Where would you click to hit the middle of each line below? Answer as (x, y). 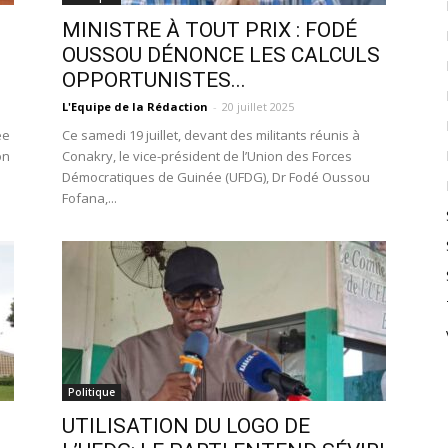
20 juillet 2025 (258, 106)
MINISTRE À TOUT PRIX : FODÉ (209, 30)
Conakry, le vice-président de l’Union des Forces (207, 156)
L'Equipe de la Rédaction (135, 106)
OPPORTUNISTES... (154, 80)
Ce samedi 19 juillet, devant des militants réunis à (211, 135)
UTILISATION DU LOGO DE (186, 426)
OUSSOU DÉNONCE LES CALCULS (221, 55)
